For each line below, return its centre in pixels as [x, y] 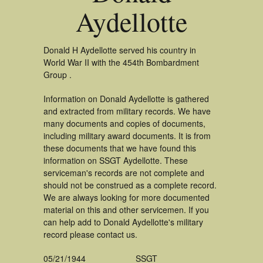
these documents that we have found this [120, 148]
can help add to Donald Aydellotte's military [123, 222]
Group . [58, 75]
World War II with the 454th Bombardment [121, 62]
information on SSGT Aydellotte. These [116, 160]
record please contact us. [90, 234]
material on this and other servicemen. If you [126, 210]
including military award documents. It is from [127, 136]
